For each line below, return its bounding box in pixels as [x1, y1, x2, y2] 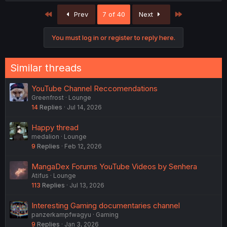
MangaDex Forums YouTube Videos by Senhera [31, 162, 197, 172]
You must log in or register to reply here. [52, 33, 175, 42]
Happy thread [31, 123, 79, 133]
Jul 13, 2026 [69, 181, 104, 190]
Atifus [31, 172, 49, 180]
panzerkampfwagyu [31, 211, 91, 219]
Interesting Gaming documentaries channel [31, 201, 180, 211]
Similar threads [10, 62, 82, 74]
